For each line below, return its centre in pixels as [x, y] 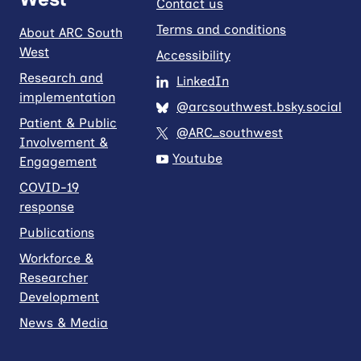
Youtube [197, 158]
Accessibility [193, 55]
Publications [57, 232]
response [47, 206]
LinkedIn [203, 81]
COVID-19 [49, 187]
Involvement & [64, 142]
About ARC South [71, 32]
